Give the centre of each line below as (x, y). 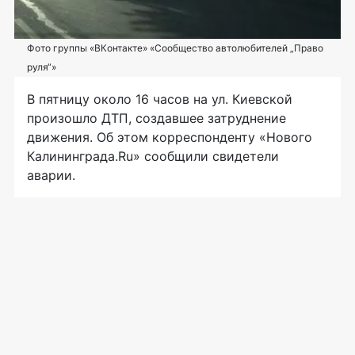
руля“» (42, 67)
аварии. (55, 175)
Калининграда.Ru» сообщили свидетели (153, 156)
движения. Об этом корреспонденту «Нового (170, 137)
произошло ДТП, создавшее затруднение (157, 118)
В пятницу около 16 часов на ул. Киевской (160, 99)
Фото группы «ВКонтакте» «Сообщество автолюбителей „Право (175, 48)
